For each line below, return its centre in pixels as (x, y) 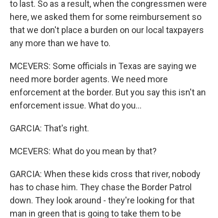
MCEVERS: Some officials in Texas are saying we (103, 66)
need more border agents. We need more (89, 79)
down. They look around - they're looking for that (102, 200)
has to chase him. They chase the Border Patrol (101, 187)
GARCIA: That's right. (49, 128)
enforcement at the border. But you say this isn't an (108, 92)
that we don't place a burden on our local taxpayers (107, 30)
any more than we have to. (60, 43)
